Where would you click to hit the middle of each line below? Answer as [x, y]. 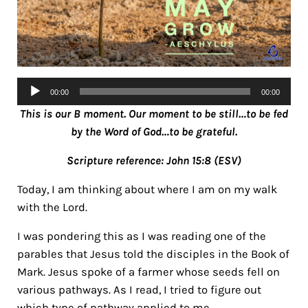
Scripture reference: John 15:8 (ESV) [154, 160]
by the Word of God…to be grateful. [154, 131]
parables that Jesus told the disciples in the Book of [153, 254]
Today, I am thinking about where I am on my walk [147, 189]
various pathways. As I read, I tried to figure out [139, 289]
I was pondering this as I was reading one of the [141, 236]
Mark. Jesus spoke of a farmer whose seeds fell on [148, 272]
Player [32, 103]
